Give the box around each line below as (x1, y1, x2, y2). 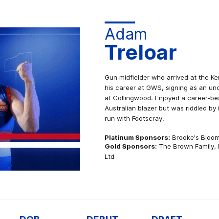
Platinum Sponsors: (105, 133, 170, 141)
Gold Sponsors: (105, 142, 157, 150)
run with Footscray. (105, 114, 164, 122)
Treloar (105, 40, 177, 65)
